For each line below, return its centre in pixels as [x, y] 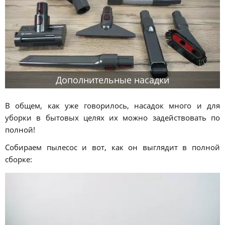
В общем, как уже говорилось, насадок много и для [113, 105]
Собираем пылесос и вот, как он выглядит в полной [113, 147]
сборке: [19, 159]
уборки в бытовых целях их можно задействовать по [113, 117]
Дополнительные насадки [113, 80]
